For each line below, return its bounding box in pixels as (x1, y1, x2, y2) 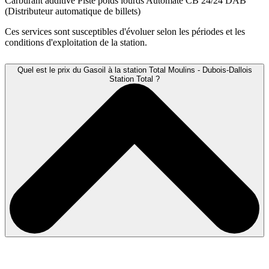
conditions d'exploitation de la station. (5, 37, 147, 48)
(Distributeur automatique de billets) (5, 6, 141, 17)
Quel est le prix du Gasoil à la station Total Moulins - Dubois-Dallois (17, 65, 252, 75)
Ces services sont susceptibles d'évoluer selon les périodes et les (5, 26, 245, 37)
